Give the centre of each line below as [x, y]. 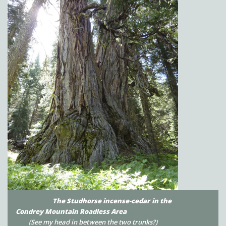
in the [161, 201]
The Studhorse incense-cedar [82, 201]
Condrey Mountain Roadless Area [93, 212]
